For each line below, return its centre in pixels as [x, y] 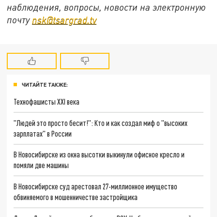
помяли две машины [41, 165]
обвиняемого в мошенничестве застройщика [76, 197]
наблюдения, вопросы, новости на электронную [107, 7]
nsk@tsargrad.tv [64, 20]
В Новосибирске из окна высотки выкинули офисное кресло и [99, 155]
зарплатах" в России [43, 133]
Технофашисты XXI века [47, 102]
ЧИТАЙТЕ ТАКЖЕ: [45, 85]
